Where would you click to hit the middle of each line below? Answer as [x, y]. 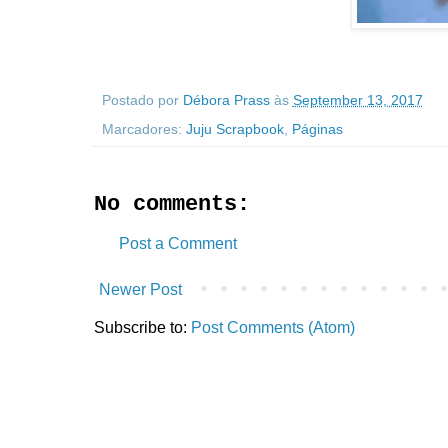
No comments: [171, 204]
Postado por [142, 99]
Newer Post [140, 289]
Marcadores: [143, 128]
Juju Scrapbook [234, 128]
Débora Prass [226, 99]
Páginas [317, 128]
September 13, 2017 [357, 99]
